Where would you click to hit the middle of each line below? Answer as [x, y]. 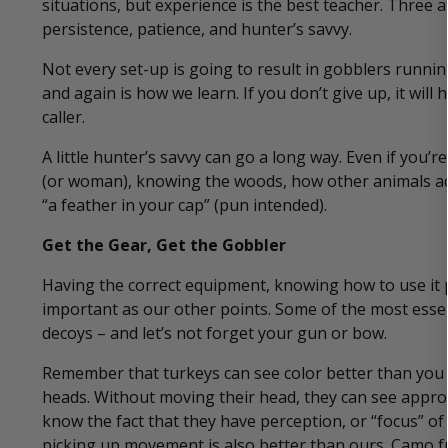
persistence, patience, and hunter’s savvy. [197, 29]
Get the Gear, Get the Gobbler [164, 245]
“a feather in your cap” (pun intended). [184, 205]
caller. [63, 117]
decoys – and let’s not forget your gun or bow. [214, 333]
